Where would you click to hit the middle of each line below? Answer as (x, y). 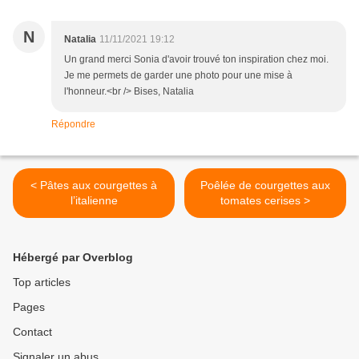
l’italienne (94, 201)
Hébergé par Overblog (73, 258)
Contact (32, 332)
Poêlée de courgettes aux (265, 186)
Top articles (42, 282)
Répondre (73, 125)
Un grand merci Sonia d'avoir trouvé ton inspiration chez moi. (196, 60)
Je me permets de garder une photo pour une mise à (178, 76)
